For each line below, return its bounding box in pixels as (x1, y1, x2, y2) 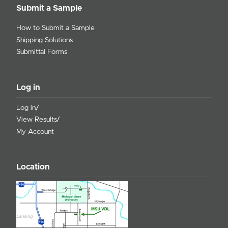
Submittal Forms (16, 48, 67, 56)
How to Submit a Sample (16, 24, 95, 32)
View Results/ (16, 116, 60, 124)
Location (16, 163, 50, 172)
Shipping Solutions (16, 36, 73, 44)
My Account (16, 128, 54, 135)
